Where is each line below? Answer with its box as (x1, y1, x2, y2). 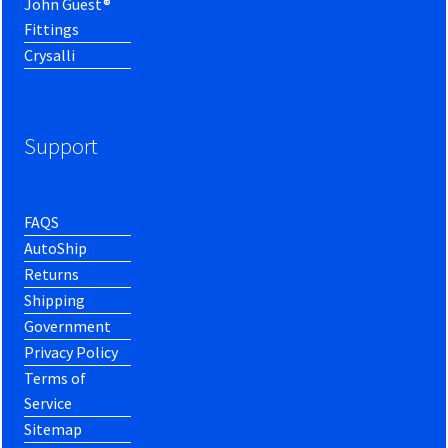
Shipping (24, 290, 86, 311)
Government (24, 316, 112, 337)
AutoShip (24, 238, 88, 259)
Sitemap (24, 419, 83, 440)
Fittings (24, 18, 80, 39)
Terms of (24, 368, 87, 389)
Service (24, 393, 73, 414)
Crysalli (24, 44, 76, 65)
